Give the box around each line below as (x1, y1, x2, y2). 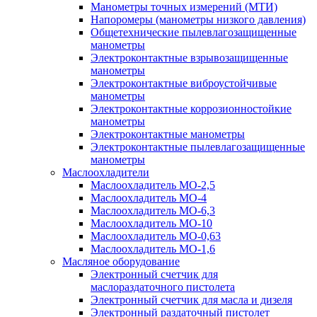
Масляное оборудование (62, 255, 180, 267)
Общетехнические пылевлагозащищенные (91, 26, 296, 38)
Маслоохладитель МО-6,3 (91, 204, 215, 217)
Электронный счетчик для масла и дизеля (91, 294, 292, 306)
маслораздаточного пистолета (91, 281, 235, 293)
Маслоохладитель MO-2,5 (91, 179, 215, 191)
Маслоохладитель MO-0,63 (91, 230, 221, 242)
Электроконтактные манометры (91, 128, 245, 140)
